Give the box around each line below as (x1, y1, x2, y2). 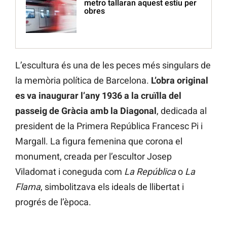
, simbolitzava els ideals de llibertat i (41, 181, 184, 193)
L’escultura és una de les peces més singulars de (15, 60, 211, 71)
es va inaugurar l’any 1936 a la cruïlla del (15, 90, 181, 101)
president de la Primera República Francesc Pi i (15, 121, 203, 132)
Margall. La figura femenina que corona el (15, 136, 182, 147)
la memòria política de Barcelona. (15, 75, 151, 86)
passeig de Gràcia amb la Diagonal (15, 105, 157, 117)
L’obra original (151, 75, 208, 86)
